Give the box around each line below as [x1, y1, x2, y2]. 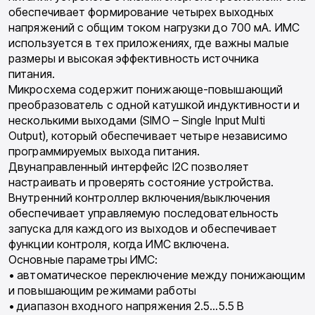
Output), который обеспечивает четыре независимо [8, 129, 288, 143]
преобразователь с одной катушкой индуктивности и [8, 98, 300, 112]
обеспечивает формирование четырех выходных [8, 5, 274, 20]
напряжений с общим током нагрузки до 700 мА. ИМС [8, 20, 300, 35]
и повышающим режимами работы [8, 283, 196, 298]
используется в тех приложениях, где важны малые [8, 36, 289, 51]
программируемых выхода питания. [8, 144, 200, 159]
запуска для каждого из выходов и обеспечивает [8, 221, 278, 236]
